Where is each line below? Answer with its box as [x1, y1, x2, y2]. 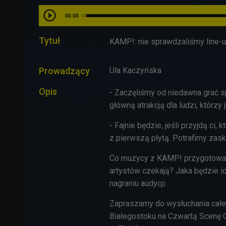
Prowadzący [39, 65, 90, 76]
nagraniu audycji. [109, 178, 166, 188]
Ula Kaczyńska [109, 65, 161, 75]
